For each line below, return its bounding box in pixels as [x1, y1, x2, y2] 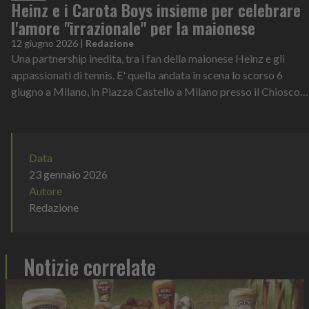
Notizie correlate [23, 251, 156, 282]
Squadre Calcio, [11, 101, 84, 114]
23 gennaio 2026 [29, 168, 108, 181]
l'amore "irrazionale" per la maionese [11, 15, 255, 40]
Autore [29, 184, 62, 197]
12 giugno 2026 [11, 37, 78, 49]
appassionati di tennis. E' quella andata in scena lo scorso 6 [11, 68, 283, 81]
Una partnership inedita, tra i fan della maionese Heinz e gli [11, 52, 285, 65]
